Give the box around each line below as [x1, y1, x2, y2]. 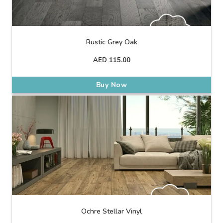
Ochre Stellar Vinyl [81, 207, 142, 217]
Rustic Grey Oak [86, 37, 137, 47]
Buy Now [96, 80, 127, 90]
